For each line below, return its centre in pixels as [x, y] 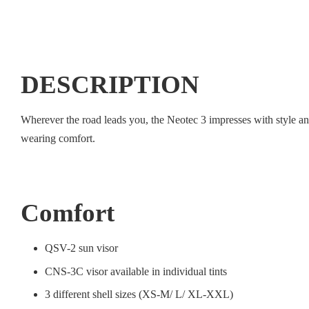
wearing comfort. [58, 138]
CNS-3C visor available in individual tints [136, 271]
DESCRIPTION [110, 84]
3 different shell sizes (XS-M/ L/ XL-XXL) [139, 295]
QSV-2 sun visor [83, 248]
